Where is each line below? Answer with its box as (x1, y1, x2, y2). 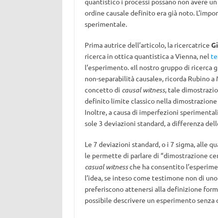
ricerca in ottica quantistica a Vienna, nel (84, 52, 211, 60)
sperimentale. (84, 19, 127, 28)
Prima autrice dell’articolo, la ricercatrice (84, 40, 211, 49)
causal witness (121, 85, 165, 94)
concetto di (84, 85, 122, 94)
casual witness (84, 162, 128, 171)
